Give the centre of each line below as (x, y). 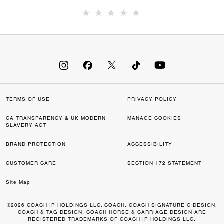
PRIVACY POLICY (152, 99)
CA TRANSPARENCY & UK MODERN (56, 118)
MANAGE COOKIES (154, 118)
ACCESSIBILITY (150, 144)
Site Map (18, 182)
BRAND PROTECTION (36, 144)
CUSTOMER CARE (31, 163)
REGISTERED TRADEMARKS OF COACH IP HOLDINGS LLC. (112, 219)
